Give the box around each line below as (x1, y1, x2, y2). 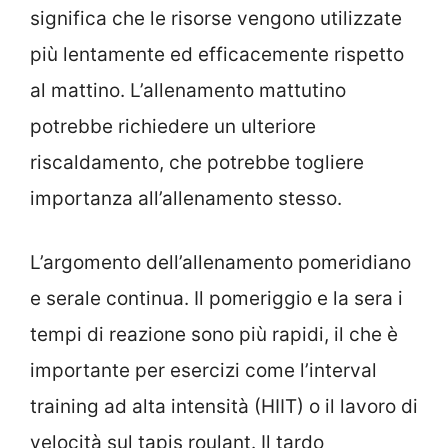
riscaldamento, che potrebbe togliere (30, 150, 364, 174)
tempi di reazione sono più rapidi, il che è (30, 323, 398, 347)
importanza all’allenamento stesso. (30, 186, 342, 210)
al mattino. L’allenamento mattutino (30, 78, 346, 102)
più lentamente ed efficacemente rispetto (30, 42, 404, 66)
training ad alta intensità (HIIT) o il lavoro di (30, 395, 418, 419)
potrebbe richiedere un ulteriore (30, 114, 316, 138)
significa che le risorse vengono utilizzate (30, 6, 402, 30)
